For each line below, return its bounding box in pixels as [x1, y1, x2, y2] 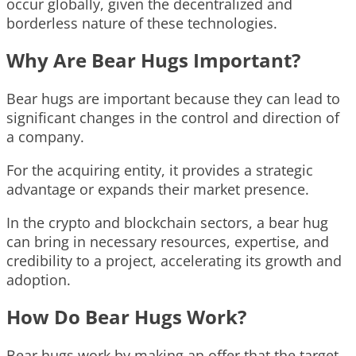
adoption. [6, 270, 71, 290]
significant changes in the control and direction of [6, 108, 339, 128]
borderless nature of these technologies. [6, 14, 277, 33]
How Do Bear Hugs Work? [6, 304, 246, 331]
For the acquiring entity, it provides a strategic [6, 161, 313, 180]
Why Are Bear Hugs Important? [6, 47, 300, 74]
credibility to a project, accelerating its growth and [6, 251, 342, 271]
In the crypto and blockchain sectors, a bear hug [6, 213, 328, 233]
